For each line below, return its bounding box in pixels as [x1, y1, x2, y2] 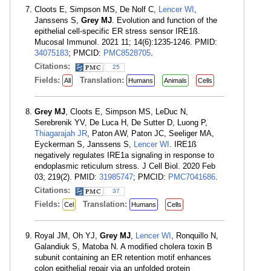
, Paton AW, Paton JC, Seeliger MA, [87, 129, 214, 138]
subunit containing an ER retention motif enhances [34, 253, 211, 262]
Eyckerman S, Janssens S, [34, 140, 134, 149]
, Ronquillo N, [171, 231, 218, 240]
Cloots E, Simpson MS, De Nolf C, [34, 5, 158, 14]
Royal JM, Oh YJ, [34, 231, 100, 240]
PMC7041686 [168, 172, 215, 181]
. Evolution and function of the [112, 16, 217, 25]
